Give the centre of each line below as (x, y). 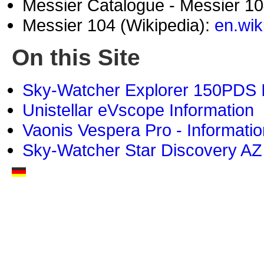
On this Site (76, 58)
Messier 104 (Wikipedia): (118, 25)
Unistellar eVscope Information (138, 110)
